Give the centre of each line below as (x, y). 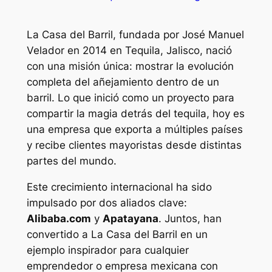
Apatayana (130, 218)
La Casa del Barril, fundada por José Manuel (135, 34)
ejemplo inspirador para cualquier (107, 250)
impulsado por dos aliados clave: (107, 202)
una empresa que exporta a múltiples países (134, 129)
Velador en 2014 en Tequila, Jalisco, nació (129, 50)
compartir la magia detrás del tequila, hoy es (135, 113)
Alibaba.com (59, 218)
